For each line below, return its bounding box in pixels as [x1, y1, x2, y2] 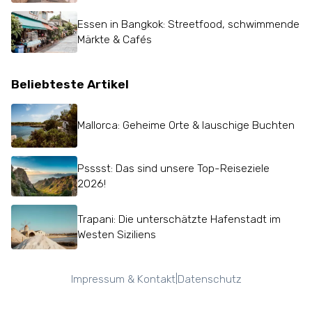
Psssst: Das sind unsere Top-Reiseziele [77, 162, 270, 175]
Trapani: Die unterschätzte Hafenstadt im [77, 212, 281, 226]
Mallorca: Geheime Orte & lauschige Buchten [77, 118, 295, 132]
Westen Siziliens [77, 227, 157, 241]
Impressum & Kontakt [70, 272, 175, 286]
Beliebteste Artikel [10, 76, 129, 91]
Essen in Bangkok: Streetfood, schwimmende [77, 17, 300, 31]
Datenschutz [177, 272, 242, 286]
